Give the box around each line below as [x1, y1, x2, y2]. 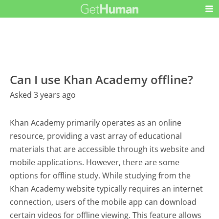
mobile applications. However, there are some [10, 157, 180, 168]
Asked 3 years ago [10, 89, 76, 101]
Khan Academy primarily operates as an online [10, 117, 182, 129]
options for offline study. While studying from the [10, 170, 191, 181]
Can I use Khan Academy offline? [10, 71, 194, 88]
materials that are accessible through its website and [10, 144, 205, 155]
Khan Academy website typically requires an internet [10, 183, 203, 195]
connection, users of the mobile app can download [10, 197, 197, 208]
